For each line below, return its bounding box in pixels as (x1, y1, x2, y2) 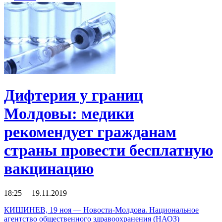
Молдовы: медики (4, 105, 134, 123)
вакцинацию (4, 160, 94, 178)
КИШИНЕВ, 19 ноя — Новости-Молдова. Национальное (4, 205, 199, 214)
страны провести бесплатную (4, 141, 213, 160)
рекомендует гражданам (4, 123, 176, 141)
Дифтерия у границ (4, 86, 143, 105)
